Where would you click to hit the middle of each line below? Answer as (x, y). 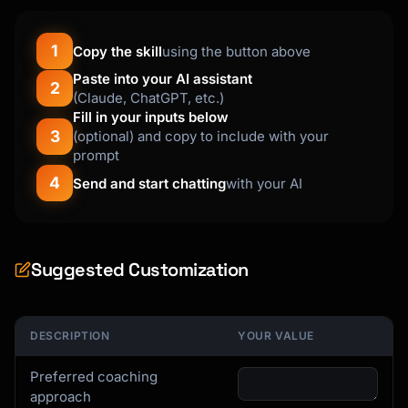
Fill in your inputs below (151, 117)
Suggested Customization (140, 270)
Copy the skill (117, 51)
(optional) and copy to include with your (201, 136)
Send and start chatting (149, 183)
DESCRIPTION (70, 336)
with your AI (264, 183)
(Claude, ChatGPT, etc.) (148, 98)
